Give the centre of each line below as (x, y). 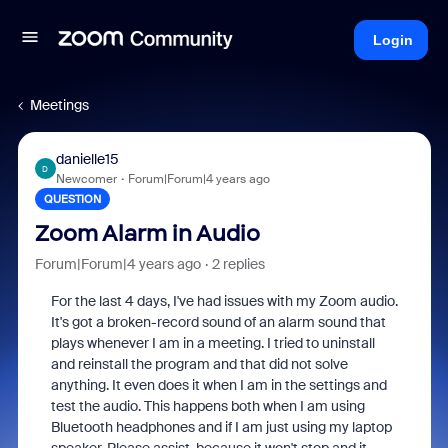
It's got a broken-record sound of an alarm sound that (218, 322)
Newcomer (86, 179)
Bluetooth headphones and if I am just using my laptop (221, 427)
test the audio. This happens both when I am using (207, 406)
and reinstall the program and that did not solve (199, 364)
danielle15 (87, 159)
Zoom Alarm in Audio (147, 233)
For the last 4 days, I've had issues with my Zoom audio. (224, 301)
